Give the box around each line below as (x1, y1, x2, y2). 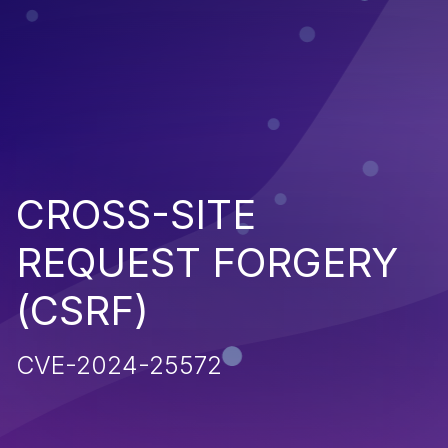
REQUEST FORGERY (16, 237, 398, 287)
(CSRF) (16, 285, 149, 335)
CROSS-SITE (16, 189, 256, 239)
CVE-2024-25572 (16, 349, 222, 380)
